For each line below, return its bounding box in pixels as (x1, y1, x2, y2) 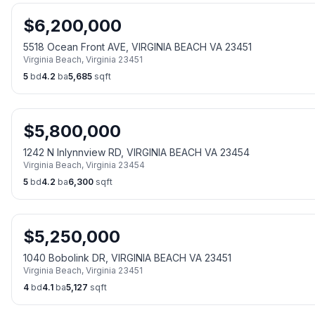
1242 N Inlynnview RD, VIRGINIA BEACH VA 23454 (23, 146, 250, 158)
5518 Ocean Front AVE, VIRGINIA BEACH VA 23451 (23, 41, 252, 53)
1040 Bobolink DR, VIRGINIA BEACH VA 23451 (23, 252, 231, 264)
